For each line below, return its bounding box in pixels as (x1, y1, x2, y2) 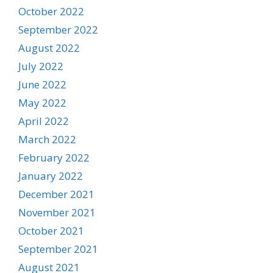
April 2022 (18, 113, 69, 128)
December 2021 (18, 186, 94, 201)
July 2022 (18, 58, 63, 73)
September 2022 (18, 22, 98, 37)
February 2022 (18, 150, 90, 165)
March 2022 (18, 132, 76, 146)
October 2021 (18, 223, 84, 238)
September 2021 (18, 241, 98, 256)
